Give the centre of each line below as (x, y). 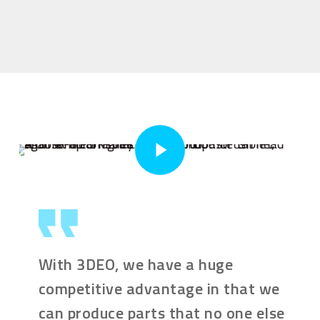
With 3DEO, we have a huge (136, 264)
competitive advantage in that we (159, 288)
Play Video (149, 124)
